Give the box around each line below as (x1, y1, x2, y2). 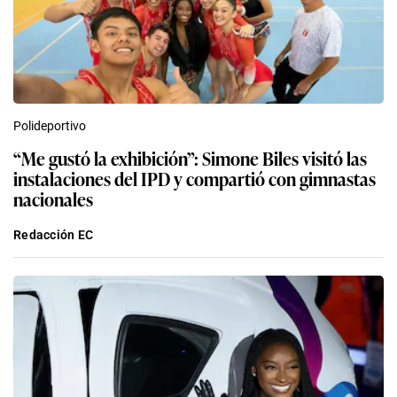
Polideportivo (13, 118, 86, 133)
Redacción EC (13, 227, 94, 242)
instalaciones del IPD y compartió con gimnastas (13, 164, 376, 191)
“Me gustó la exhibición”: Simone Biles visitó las (13, 144, 367, 171)
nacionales (13, 184, 93, 212)
